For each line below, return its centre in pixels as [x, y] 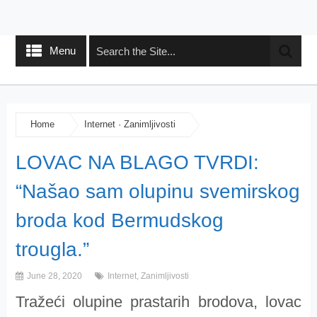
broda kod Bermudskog [119, 220]
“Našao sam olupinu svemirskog [157, 191]
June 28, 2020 [53, 276]
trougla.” [52, 249]
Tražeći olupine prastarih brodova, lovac [158, 301]
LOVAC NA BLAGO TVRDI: [137, 162]
